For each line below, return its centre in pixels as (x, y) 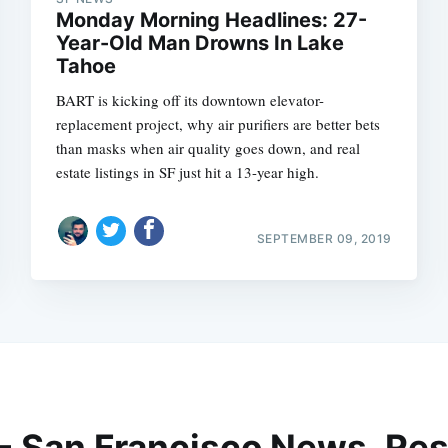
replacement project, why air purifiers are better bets (218, 123)
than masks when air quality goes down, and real (208, 147)
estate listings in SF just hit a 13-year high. (188, 171)
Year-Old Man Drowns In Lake (200, 42)
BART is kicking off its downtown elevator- (190, 99)
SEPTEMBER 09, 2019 (324, 238)
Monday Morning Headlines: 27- (212, 19)
